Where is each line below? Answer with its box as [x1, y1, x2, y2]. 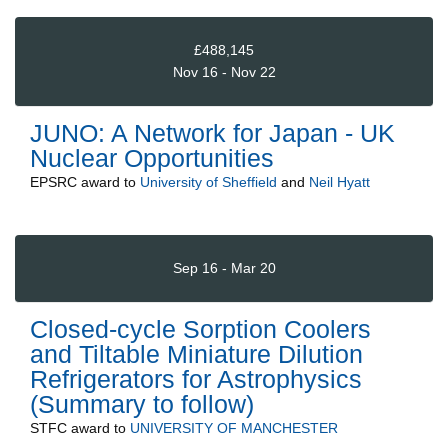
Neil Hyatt [309, 173, 370, 190]
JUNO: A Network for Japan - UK [30, 118, 395, 147]
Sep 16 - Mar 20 [172, 260, 276, 277]
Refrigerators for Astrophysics [30, 364, 362, 393]
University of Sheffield [140, 173, 277, 190]
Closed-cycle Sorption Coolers [30, 314, 371, 343]
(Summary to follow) [30, 389, 254, 418]
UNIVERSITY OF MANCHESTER [130, 419, 338, 436]
